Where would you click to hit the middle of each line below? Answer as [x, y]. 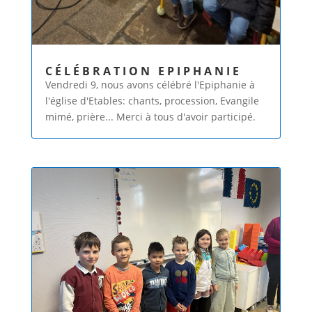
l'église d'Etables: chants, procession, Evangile [152, 101]
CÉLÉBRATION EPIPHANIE [143, 71]
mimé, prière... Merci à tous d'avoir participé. [150, 117]
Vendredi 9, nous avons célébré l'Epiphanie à [150, 85]
